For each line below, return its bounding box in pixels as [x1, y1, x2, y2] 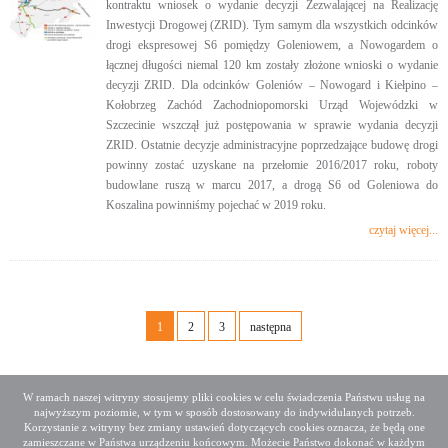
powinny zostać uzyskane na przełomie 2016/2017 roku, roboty [105, 158, 438, 172]
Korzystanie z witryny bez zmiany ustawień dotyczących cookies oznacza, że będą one [23, 421, 425, 433]
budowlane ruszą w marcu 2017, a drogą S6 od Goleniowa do [105, 178, 438, 192]
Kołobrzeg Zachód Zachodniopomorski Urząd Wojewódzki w [105, 98, 438, 112]
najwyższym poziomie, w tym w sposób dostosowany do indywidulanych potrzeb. [33, 406, 415, 418]
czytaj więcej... [369, 223, 438, 237]
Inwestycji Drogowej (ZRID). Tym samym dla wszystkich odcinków [105, 18, 438, 32]
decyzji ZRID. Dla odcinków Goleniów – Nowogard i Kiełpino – [105, 78, 438, 92]
